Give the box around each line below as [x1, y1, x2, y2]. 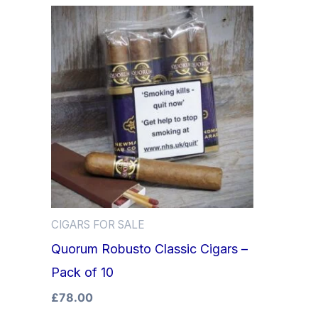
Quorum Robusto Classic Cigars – [51, 241, 248, 256]
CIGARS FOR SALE [51, 217, 145, 231]
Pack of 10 [51, 264, 114, 280]
